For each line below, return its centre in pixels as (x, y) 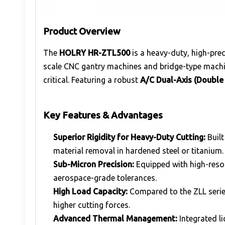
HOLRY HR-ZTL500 (95, 53)
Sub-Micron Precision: (94, 164)
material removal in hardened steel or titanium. (138, 150)
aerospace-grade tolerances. (105, 178)
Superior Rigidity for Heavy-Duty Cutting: (129, 137)
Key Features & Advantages (103, 115)
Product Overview (82, 31)
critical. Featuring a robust (92, 80)
